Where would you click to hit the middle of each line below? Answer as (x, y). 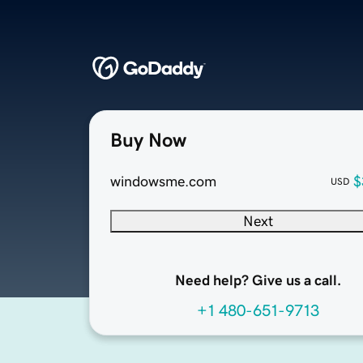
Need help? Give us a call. (258, 281)
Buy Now (148, 141)
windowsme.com (163, 182)
